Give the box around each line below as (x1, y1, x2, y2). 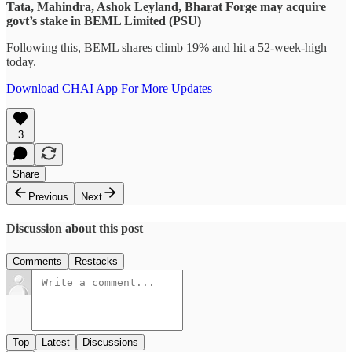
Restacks (75, 255, 118, 267)
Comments (13, 255, 62, 267)
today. (6, 55, 36, 69)
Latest (42, 335, 70, 348)
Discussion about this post (6, 222, 143, 236)
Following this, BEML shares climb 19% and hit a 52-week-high (6, 41, 327, 55)
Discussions (82, 335, 138, 348)
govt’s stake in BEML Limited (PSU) (6, 14, 201, 28)
